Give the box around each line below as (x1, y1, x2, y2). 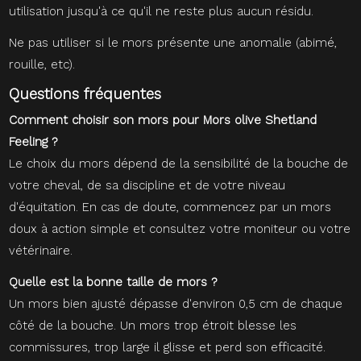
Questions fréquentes (9, 85, 162, 103)
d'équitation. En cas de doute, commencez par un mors (9, 199, 332, 214)
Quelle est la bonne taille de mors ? (9, 274, 218, 289)
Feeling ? (9, 134, 59, 149)
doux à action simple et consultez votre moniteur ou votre (9, 221, 351, 236)
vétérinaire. (9, 243, 73, 258)
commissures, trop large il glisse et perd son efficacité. (9, 339, 326, 355)
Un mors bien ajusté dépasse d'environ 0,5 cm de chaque (9, 296, 343, 311)
